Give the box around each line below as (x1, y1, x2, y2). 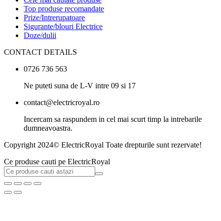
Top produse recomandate (24, 4, 104, 13)
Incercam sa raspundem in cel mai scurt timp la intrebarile (24, 115, 202, 124)
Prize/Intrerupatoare (24, 13, 85, 22)
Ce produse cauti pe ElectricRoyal (4, 157, 110, 166)
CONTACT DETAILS (4, 48, 77, 57)
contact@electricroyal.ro (24, 98, 100, 107)
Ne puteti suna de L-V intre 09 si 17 (24, 81, 136, 90)
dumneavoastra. (24, 124, 73, 133)
